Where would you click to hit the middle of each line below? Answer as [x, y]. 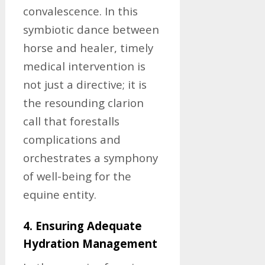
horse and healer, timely [88, 48]
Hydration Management [90, 243]
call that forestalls [71, 121]
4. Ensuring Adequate [82, 226]
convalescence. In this [80, 11]
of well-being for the [77, 176]
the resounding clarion [83, 103]
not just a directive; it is [85, 84]
